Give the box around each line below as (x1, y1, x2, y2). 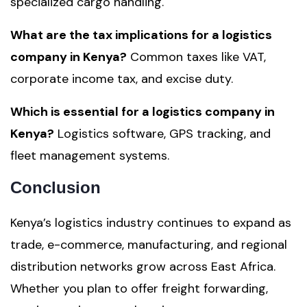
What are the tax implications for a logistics (10, 27, 272, 43)
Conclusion (10, 178, 101, 197)
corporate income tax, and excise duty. (10, 71, 233, 87)
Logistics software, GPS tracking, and (54, 125, 271, 142)
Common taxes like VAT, (127, 49, 266, 65)
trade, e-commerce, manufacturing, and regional (10, 236, 287, 253)
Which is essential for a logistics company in (10, 103, 275, 120)
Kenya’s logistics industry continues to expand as (10, 214, 291, 231)
